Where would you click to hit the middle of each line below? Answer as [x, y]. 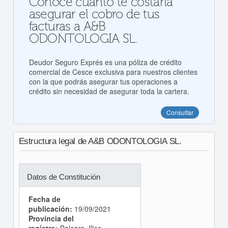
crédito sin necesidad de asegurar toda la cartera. [109, 91]
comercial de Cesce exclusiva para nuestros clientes [113, 72]
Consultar [180, 112]
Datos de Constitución [63, 177]
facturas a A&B [67, 27]
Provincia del [51, 218]
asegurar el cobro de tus [94, 15]
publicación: [50, 209]
